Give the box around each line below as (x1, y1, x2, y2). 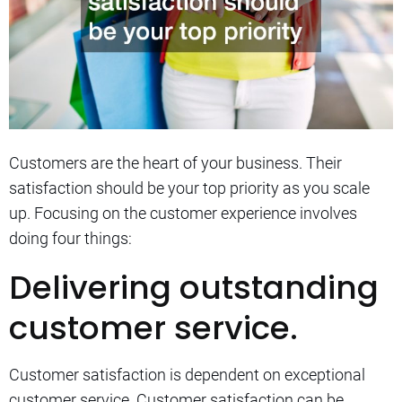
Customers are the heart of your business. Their (9, 153, 342, 172)
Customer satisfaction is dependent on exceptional (9, 364, 365, 384)
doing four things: (9, 228, 132, 248)
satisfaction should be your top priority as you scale (9, 178, 370, 197)
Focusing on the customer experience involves (34, 203, 357, 223)
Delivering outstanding (9, 264, 379, 310)
